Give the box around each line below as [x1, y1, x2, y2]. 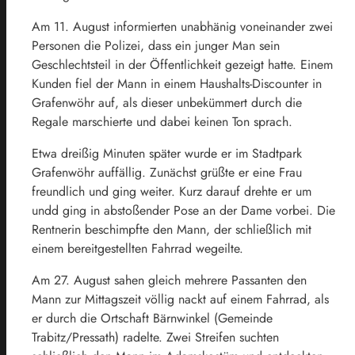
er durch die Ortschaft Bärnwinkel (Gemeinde [32, 308, 273, 327]
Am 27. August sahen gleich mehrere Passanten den [32, 270, 307, 289]
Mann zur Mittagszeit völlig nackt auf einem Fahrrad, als [32, 289, 329, 308]
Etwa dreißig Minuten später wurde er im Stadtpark [32, 143, 302, 162]
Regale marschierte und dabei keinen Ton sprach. [32, 112, 292, 131]
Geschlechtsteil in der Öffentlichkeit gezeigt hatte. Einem [32, 55, 333, 74]
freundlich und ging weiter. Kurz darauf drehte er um [32, 181, 311, 200]
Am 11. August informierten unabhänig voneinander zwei [32, 17, 333, 36]
